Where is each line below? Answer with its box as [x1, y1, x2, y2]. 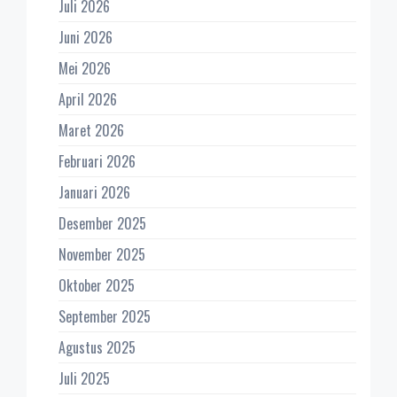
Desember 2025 [58, 213, 146, 235]
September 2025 [58, 306, 151, 328]
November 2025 [58, 244, 145, 266]
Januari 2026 [58, 182, 130, 204]
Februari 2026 [58, 151, 136, 173]
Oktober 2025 [58, 275, 135, 297]
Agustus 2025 [58, 337, 136, 359]
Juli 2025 [58, 368, 110, 390]
